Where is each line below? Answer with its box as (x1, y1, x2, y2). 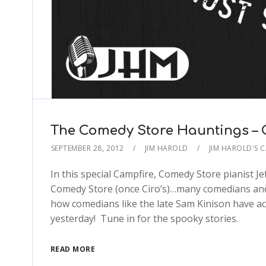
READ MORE (50, 244, 96, 255)
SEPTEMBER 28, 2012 (50, 143, 124, 154)
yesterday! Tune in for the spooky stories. (50, 212, 238, 226)
